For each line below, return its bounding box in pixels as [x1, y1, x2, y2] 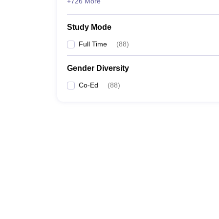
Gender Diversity [67, 64, 129, 72]
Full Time [79, 40, 107, 48]
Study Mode [67, 23, 111, 31]
